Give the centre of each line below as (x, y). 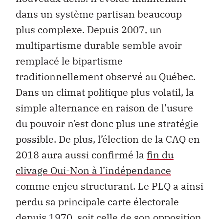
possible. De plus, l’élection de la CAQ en (108, 139)
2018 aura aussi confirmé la (81, 155)
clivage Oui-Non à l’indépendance (93, 171)
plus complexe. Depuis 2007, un (89, 30)
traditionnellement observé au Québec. (106, 77)
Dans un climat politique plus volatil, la (105, 92)
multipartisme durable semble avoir (99, 45)
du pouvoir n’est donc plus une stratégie (107, 124)
